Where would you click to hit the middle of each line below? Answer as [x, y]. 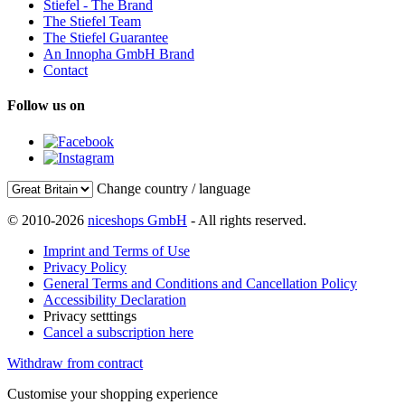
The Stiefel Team [92, 22]
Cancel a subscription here [118, 332]
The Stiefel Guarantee [106, 38]
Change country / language [174, 188]
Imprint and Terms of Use [117, 250]
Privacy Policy [85, 267]
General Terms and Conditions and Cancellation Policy [200, 283]
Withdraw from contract [75, 363]
